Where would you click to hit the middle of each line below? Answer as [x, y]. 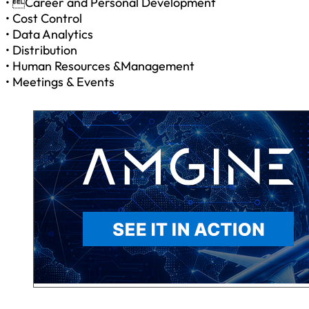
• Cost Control [44, 18]
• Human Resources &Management [100, 66]
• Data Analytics [49, 34]
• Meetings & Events [60, 81]
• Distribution [41, 50]
